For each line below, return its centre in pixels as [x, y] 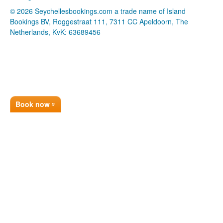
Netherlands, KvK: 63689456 [55, 32]
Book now [34, 104]
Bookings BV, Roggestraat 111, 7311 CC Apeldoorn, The [99, 21]
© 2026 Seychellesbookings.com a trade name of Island [98, 11]
